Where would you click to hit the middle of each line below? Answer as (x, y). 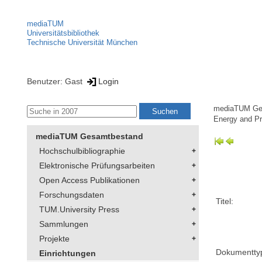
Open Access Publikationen (89, 180)
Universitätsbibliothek (63, 33)
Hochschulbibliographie (82, 151)
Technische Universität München (82, 42)
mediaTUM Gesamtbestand (89, 137)
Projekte (54, 239)
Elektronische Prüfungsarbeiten (97, 166)
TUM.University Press (79, 210)
